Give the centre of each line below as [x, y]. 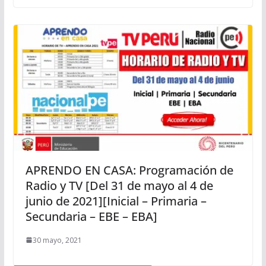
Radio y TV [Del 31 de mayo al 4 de [119, 185]
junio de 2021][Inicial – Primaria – [116, 201]
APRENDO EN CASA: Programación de [129, 170]
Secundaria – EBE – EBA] [91, 216]
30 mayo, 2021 [57, 240]
